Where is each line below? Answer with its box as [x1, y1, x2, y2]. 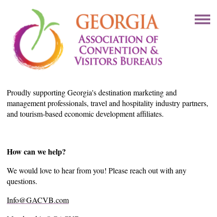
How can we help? [7, 145, 66, 157]
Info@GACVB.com [7, 194, 69, 205]
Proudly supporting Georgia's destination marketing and [7, 87, 177, 97]
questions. [7, 175, 37, 186]
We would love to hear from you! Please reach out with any [7, 165, 186, 175]
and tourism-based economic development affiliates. [7, 108, 166, 119]
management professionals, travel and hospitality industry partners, [7, 97, 208, 108]
